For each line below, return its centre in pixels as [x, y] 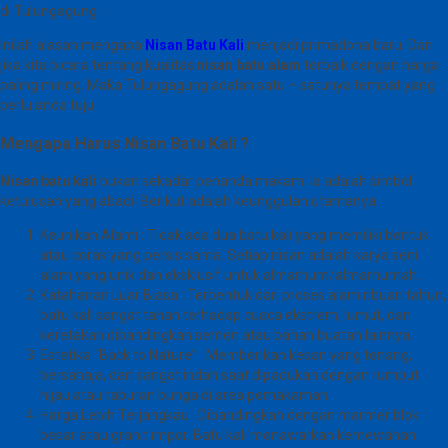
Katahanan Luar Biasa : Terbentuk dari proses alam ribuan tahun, [243, 294]
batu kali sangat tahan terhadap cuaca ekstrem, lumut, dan [225, 314]
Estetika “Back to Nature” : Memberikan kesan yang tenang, [226, 354]
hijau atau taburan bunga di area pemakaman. [185, 394]
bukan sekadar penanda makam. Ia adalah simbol [254, 180]
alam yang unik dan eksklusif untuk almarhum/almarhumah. [230, 274]
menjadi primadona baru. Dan [338, 45]
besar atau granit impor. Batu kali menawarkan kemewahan [228, 434]
